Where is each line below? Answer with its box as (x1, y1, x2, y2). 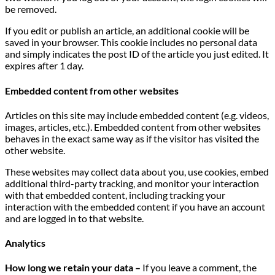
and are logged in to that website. (5, 212, 144, 224)
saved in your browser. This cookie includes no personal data (5, 36, 257, 48)
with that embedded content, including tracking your (5, 188, 225, 201)
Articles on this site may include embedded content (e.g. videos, (5, 109, 269, 121)
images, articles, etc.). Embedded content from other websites (5, 120, 261, 133)
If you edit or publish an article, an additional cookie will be (5, 25, 249, 37)
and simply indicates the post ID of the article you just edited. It (5, 48, 269, 60)
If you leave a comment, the (142, 261, 257, 274)
